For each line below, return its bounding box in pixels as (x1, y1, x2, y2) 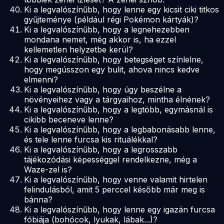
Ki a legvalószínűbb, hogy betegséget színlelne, (24, 54, 203, 64)
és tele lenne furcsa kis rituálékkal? (24, 134, 157, 144)
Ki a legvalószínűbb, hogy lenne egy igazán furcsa (24, 204, 215, 214)
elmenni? (24, 74, 58, 84)
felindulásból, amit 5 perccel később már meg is (24, 184, 205, 194)
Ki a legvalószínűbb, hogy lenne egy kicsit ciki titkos (24, 4, 219, 14)
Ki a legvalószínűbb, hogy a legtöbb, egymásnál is (24, 104, 213, 114)
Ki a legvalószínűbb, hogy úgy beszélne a (24, 84, 181, 94)
